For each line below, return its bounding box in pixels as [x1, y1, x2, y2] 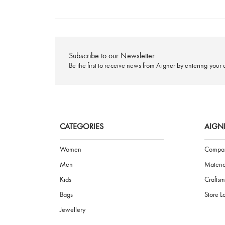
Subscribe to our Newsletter [76, 131, 172, 142]
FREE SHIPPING [159, 57, 208, 67]
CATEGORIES [66, 210, 115, 221]
